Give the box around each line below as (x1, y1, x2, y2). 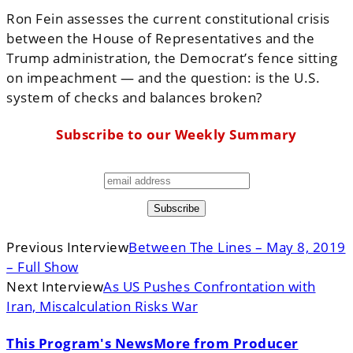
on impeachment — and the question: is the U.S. (6, 68, 320, 87)
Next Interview (6, 277, 103, 295)
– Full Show (6, 257, 79, 276)
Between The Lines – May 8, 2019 (128, 237, 346, 256)
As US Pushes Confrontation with (103, 277, 316, 295)
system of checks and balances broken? (6, 87, 262, 106)
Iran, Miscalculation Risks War (6, 296, 198, 315)
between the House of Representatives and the (6, 28, 314, 47)
